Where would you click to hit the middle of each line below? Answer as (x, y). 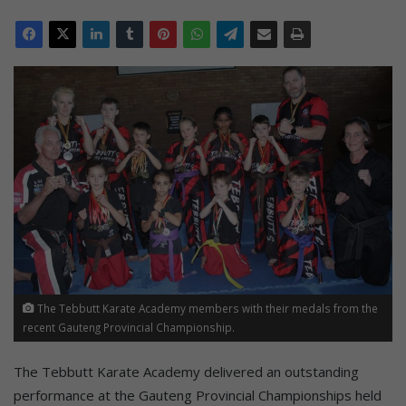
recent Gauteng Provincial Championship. (129, 327)
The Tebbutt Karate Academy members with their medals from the (206, 308)
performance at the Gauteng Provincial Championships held (198, 395)
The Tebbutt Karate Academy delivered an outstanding (186, 371)
